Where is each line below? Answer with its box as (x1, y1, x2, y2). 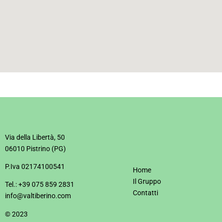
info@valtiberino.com (5, 192, 71, 200)
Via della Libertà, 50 (5, 133, 65, 141)
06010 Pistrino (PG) (5, 144, 66, 153)
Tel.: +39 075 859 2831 (5, 180, 74, 189)
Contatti (133, 188, 158, 197)
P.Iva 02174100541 (5, 162, 65, 170)
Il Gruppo (133, 177, 161, 185)
